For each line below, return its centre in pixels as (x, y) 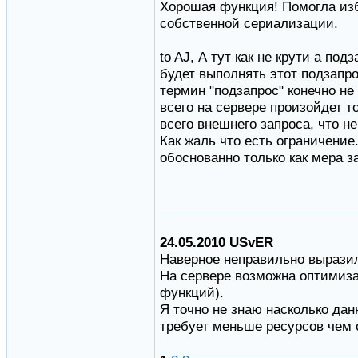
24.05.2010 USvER (217, 243)
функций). (192, 293)
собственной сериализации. (249, 24)
